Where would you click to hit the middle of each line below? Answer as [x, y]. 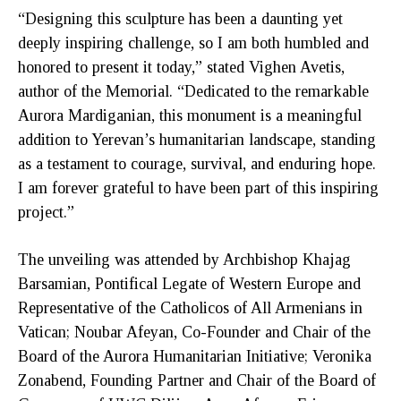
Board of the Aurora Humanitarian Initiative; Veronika [195, 356]
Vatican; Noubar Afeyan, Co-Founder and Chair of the [194, 332]
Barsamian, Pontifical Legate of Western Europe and [189, 283]
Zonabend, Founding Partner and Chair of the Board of [197, 380]
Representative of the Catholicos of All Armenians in [190, 307]
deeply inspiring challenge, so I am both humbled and [193, 43]
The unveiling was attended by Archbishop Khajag [184, 259]
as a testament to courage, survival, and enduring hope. [197, 163]
